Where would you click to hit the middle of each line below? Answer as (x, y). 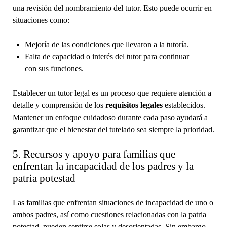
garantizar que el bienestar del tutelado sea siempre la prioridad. (113, 129)
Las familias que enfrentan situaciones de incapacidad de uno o (113, 202)
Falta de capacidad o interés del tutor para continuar (107, 56)
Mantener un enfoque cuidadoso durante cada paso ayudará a (110, 117)
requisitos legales (134, 105)
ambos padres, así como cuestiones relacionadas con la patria (109, 214)
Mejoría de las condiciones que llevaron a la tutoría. (107, 44)
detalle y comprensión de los (59, 105)
